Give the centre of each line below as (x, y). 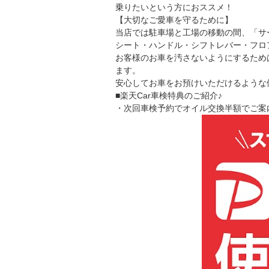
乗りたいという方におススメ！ (174, 7)
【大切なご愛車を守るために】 (174, 20)
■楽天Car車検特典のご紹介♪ (169, 95)
